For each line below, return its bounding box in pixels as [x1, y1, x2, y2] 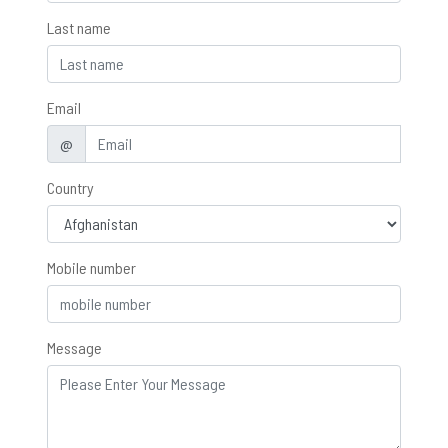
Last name [47, 17, 111, 37]
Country [47, 177, 94, 197]
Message [47, 337, 102, 357]
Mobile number [47, 257, 136, 277]
